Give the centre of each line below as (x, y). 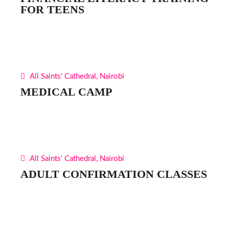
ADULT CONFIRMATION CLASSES (114, 174)
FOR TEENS (52, 9)
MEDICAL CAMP (66, 92)
